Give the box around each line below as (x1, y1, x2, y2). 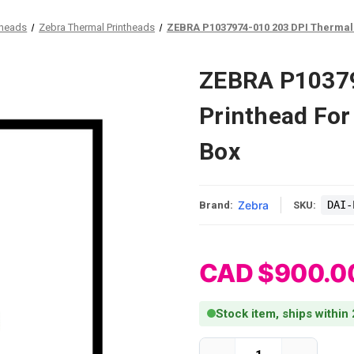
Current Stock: (199, 338, 271, 351)
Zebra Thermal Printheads (39, 21, 156, 33)
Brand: (199, 198, 233, 211)
